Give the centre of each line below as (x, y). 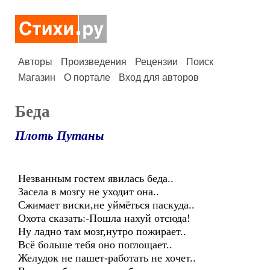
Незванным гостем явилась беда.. (96, 178)
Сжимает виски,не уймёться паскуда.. (106, 205)
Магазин (37, 77)
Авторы (35, 62)
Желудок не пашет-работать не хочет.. (107, 258)
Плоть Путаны (60, 136)
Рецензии (156, 62)
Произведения (94, 62)
